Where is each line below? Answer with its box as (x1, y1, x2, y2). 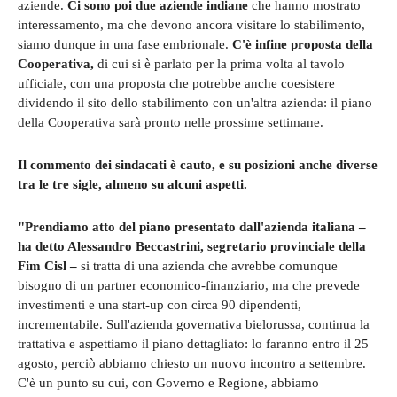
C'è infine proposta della (232, 36, 373, 51)
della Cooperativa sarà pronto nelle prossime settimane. (18, 114, 327, 129)
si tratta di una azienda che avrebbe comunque (77, 258, 338, 273)
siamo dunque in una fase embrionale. (18, 36, 232, 51)
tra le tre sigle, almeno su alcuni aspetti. (18, 176, 247, 191)
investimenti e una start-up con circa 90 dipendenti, (18, 297, 301, 312)
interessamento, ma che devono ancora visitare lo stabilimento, (18, 17, 365, 32)
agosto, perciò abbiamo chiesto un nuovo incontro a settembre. (18, 355, 366, 370)
